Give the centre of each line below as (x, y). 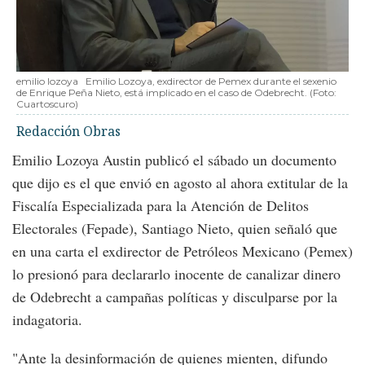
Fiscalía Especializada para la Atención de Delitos (161, 205)
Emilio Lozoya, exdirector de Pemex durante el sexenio (211, 81)
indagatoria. (47, 319)
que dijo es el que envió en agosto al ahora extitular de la (180, 182)
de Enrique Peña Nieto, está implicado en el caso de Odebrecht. (162, 92)
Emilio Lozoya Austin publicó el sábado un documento (174, 159)
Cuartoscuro (46, 103)
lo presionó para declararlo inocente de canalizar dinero (176, 273)
